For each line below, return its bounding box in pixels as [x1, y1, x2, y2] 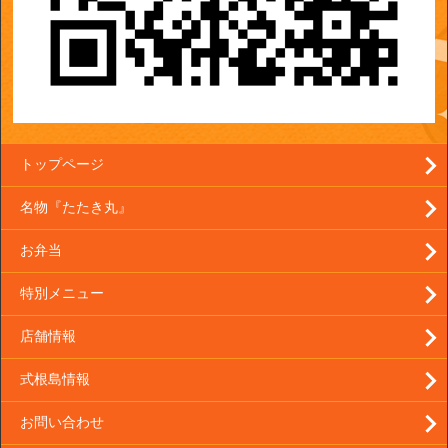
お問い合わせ [20, 414, 104, 430]
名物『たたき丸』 [20, 199, 132, 215]
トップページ [20, 156, 104, 172]
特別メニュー [20, 285, 104, 301]
